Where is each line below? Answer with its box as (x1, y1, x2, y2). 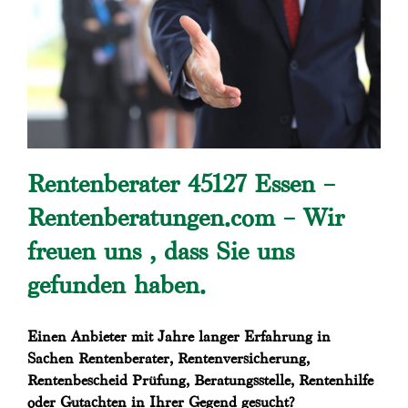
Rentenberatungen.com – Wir (27, 204, 344, 231)
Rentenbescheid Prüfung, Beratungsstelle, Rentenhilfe (27, 372, 373, 389)
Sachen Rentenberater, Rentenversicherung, (27, 351, 310, 367)
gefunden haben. (27, 271, 206, 299)
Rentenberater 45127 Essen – (27, 170, 335, 198)
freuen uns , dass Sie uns (27, 238, 294, 265)
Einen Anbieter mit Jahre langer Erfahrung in (27, 329, 331, 345)
